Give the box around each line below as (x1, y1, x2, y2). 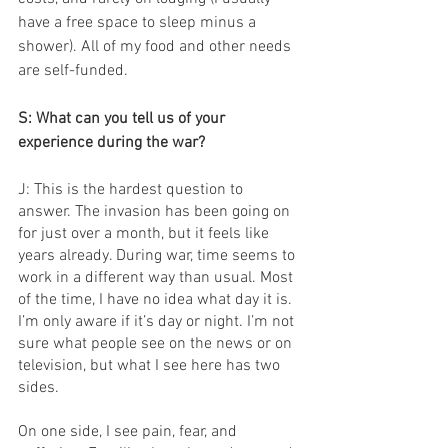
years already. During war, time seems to (18, 246, 299, 266)
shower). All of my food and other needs (18, 37, 295, 57)
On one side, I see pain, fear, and (18, 422, 241, 442)
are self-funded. (18, 61, 128, 81)
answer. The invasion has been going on (18, 202, 294, 222)
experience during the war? (18, 133, 205, 153)
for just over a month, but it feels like (18, 224, 273, 244)
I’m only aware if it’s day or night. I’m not (18, 312, 298, 332)
